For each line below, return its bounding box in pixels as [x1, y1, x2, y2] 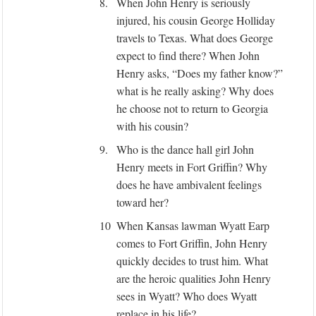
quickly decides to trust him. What [116, 253, 268, 268]
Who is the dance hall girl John [116, 142, 254, 157]
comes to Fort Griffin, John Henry [116, 236, 267, 250]
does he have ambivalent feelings [116, 177, 262, 192]
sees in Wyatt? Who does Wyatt [116, 288, 257, 303]
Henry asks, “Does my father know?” [116, 66, 283, 80]
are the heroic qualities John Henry [116, 271, 271, 286]
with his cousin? [116, 119, 188, 133]
